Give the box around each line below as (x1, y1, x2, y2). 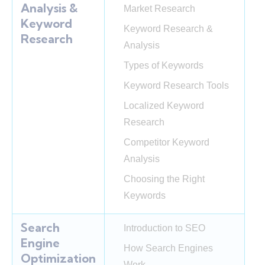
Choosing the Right (124, 174, 205, 185)
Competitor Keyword (124, 137, 209, 148)
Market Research (124, 4, 195, 14)
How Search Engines (124, 243, 213, 254)
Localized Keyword (124, 101, 204, 111)
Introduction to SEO (124, 223, 205, 234)
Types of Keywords (124, 60, 203, 71)
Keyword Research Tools (124, 80, 229, 91)
